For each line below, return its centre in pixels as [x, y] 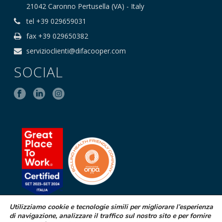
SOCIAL [39, 72]
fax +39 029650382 [57, 36]
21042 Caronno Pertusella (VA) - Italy [85, 6]
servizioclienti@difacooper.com [76, 51]
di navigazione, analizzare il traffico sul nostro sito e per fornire [110, 216]
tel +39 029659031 [56, 21]
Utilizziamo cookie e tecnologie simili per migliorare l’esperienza [111, 207]
